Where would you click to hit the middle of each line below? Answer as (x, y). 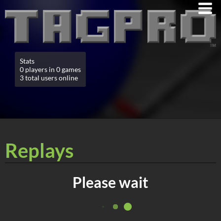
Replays (39, 150)
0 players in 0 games (50, 69)
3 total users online (49, 77)
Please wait (110, 182)
